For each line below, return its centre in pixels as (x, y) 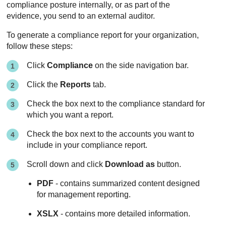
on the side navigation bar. (141, 66)
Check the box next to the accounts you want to (111, 134)
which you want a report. (70, 115)
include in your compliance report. (87, 145)
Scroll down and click (66, 164)
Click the (44, 85)
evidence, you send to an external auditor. (81, 16)
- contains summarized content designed (127, 184)
